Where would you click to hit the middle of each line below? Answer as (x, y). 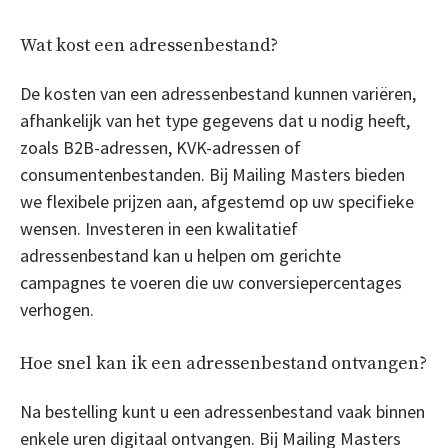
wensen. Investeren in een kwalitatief (159, 228)
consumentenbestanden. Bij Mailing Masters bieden (212, 174)
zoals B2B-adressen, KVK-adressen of (160, 147)
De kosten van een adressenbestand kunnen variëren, (218, 93)
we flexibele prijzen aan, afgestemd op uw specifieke (217, 201)
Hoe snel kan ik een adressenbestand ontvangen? (223, 363)
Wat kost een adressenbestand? (149, 45)
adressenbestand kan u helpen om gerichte (180, 255)
